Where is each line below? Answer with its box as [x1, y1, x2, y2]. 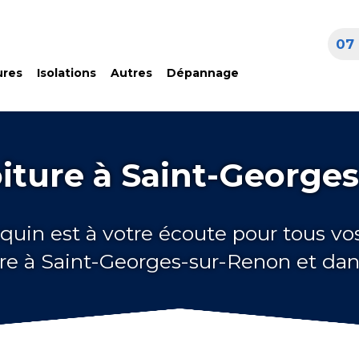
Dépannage [166, 66, 239, 80]
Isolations [36, 66, 96, 80]
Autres [110, 66, 152, 80]
